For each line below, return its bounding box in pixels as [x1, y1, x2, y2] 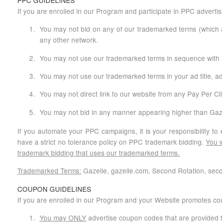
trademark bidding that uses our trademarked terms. [17, 147, 180, 158]
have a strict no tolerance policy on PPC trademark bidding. [17, 136, 206, 147]
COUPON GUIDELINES [17, 183, 91, 194]
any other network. [39, 35, 98, 45]
